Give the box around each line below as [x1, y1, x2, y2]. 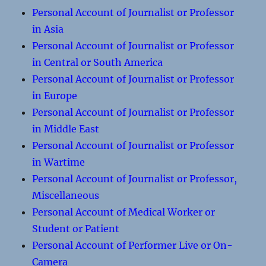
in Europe [32, 90, 78, 102]
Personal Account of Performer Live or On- [32, 239, 233, 251]
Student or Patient [32, 223, 120, 235]
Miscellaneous [32, 189, 100, 201]
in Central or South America [32, 56, 163, 68]
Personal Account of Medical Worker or [32, 206, 216, 218]
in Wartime [32, 156, 85, 168]
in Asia [32, 23, 64, 35]
